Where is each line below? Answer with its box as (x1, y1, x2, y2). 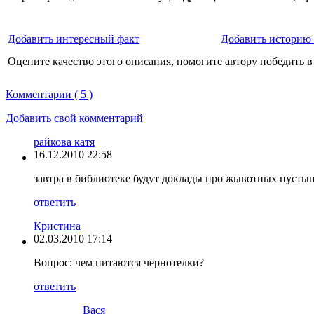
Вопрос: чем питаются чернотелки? (34, 256, 204, 268)
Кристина (34, 219, 81, 232)
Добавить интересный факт (8, 32, 139, 45)
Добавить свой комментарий (6, 111, 143, 124)
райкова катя (34, 135, 95, 148)
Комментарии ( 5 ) (6, 88, 93, 100)
